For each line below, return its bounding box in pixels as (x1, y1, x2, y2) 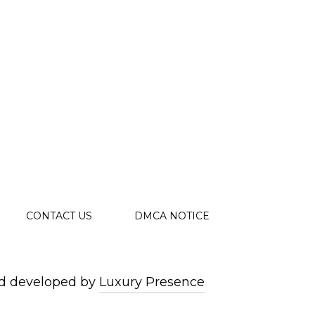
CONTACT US (26, 210, 92, 222)
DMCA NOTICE (134, 210, 210, 222)
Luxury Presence (99, 274, 205, 290)
